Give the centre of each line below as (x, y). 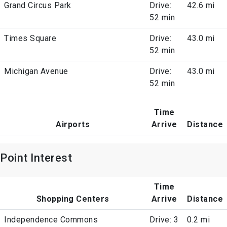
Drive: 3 (164, 220)
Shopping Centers (73, 199)
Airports (73, 125)
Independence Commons (51, 220)
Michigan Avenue (36, 71)
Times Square (30, 39)
